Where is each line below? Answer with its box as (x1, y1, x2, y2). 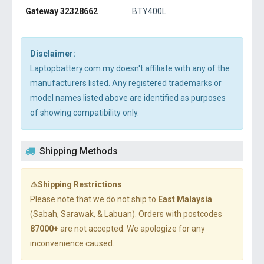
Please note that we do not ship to (30, 194, 158, 204)
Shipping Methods (39, 146, 118, 157)
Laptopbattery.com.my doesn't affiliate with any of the (30, 64, 230, 73)
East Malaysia (158, 194, 212, 204)
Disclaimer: (30, 49, 75, 58)
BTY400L (132, 6, 166, 16)
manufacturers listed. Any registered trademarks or (30, 78, 222, 88)
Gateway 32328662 (25, 6, 98, 16)
